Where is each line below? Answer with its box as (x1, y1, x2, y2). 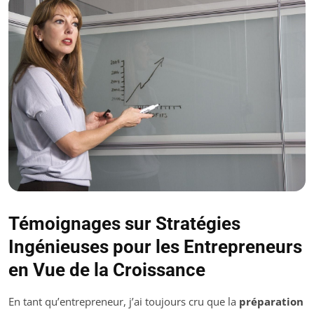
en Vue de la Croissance (8, 259, 205, 281)
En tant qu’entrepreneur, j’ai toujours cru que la (8, 294, 239, 309)
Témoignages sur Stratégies (8, 213, 240, 235)
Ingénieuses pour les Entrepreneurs (8, 236, 302, 258)
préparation (239, 294, 303, 309)
